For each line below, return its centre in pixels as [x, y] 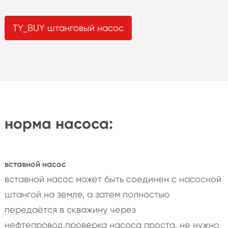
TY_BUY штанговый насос [68, 27]
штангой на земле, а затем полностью [87, 194]
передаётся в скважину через [70, 209]
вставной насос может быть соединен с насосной [113, 179]
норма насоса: [59, 123]
